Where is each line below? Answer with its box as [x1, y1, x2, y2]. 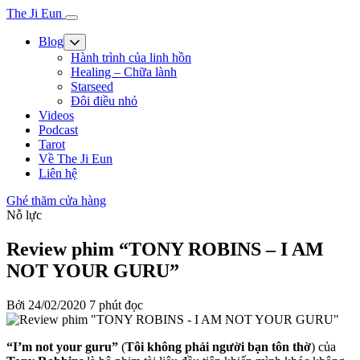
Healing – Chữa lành [71, 65, 177, 79]
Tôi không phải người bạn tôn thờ [125, 339, 311, 354]
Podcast [39, 123, 78, 137]
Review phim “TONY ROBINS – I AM [6, 238, 324, 260]
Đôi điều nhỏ [71, 94, 137, 108]
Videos [39, 108, 74, 122]
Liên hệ [39, 166, 77, 180]
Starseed [71, 80, 113, 93]
